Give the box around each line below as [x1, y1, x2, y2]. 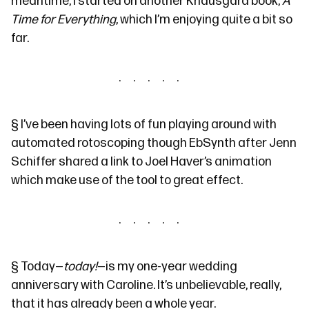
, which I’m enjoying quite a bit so [116, 12, 292, 27]
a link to [99, 154, 145, 169]
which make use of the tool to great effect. [11, 173, 243, 188]
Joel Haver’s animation [145, 154, 272, 169]
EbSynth [189, 136, 236, 150]
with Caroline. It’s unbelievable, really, [79, 278, 281, 292]
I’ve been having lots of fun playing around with [19, 117, 277, 132]
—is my [97, 259, 137, 274]
